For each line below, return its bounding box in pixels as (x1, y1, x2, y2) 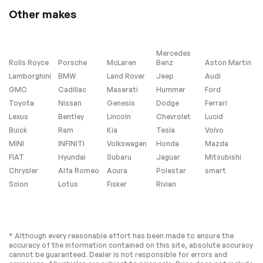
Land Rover (107, 71, 146, 80)
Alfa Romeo (58, 166, 99, 175)
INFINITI (58, 139, 85, 148)
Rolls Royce (9, 58, 49, 67)
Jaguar (156, 152, 180, 161)
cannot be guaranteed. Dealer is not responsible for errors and (9, 249, 227, 259)
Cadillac (58, 85, 86, 94)
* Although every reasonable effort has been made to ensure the (9, 231, 234, 240)
